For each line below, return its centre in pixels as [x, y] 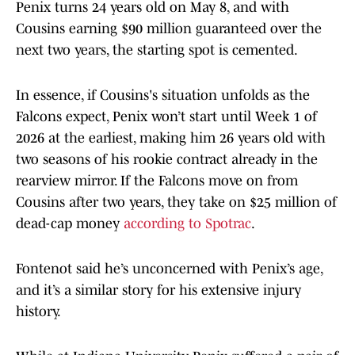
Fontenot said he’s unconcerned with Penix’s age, [169, 269]
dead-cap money [70, 224]
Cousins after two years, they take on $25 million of [176, 202]
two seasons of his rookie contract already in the [167, 160]
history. [38, 312]
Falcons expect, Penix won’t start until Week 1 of [166, 117]
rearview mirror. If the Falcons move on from [157, 181]
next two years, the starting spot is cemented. [157, 50]
